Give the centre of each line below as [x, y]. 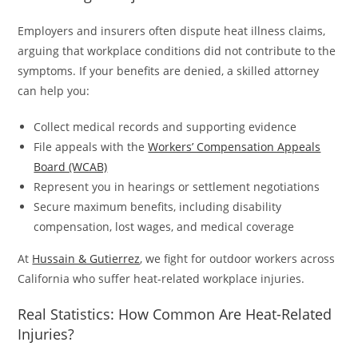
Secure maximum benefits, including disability [158, 207]
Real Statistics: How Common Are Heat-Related [175, 314]
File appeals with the [91, 147]
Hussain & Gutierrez [86, 259]
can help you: [54, 91]
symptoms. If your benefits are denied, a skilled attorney [169, 71]
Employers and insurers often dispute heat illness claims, [172, 31]
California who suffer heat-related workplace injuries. [161, 279]
